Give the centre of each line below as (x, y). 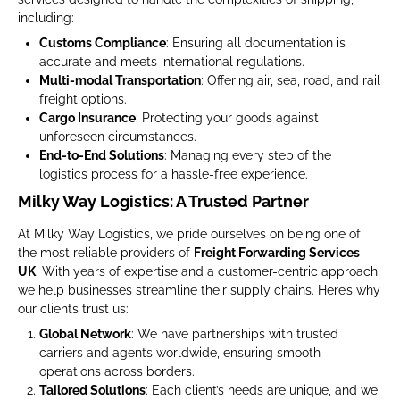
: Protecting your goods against (227, 118)
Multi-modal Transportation (120, 80)
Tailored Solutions (92, 390)
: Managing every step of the (248, 155)
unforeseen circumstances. (118, 137)
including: (46, 18)
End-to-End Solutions (102, 155)
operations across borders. (117, 371)
